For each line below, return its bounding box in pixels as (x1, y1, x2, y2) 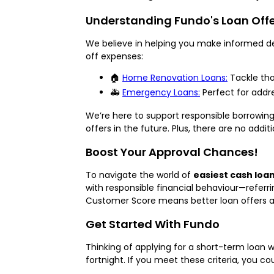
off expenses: (86, 50, 143, 62)
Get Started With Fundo (86, 216, 220, 232)
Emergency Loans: (122, 86, 200, 98)
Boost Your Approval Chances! (86, 144, 258, 160)
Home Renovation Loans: (122, 71, 228, 84)
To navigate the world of (86, 168, 193, 181)
